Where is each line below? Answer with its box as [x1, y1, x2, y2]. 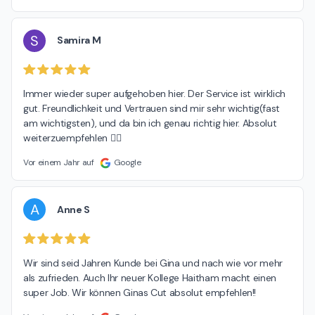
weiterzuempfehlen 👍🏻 [23, 131, 122, 145]
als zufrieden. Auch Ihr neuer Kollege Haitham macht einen [23, 271, 277, 284]
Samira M [57, 34, 101, 46]
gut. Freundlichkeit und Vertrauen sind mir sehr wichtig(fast [23, 102, 280, 115]
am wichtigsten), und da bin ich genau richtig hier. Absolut [23, 117, 277, 130]
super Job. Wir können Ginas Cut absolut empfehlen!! [23, 285, 257, 299]
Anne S [57, 202, 90, 216]
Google [113, 157, 141, 169]
